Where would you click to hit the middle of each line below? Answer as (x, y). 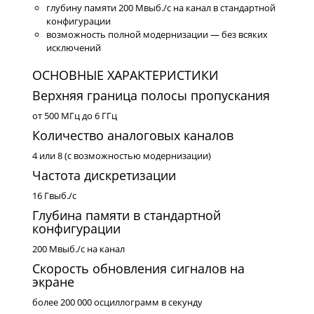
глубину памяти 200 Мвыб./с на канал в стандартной (161, 8)
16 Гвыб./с (54, 196)
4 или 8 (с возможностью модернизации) (122, 156)
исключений (74, 48)
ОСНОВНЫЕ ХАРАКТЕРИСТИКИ (125, 75)
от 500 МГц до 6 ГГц (75, 116)
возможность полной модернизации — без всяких (157, 35)
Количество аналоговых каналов (133, 136)
